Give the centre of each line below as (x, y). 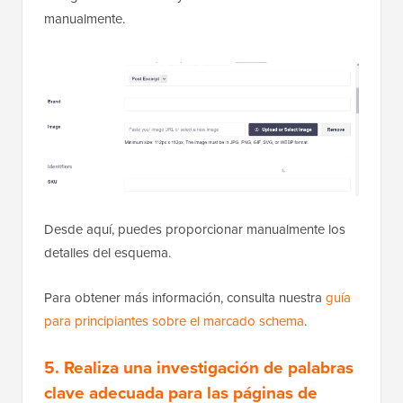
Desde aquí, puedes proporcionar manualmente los (195, 228)
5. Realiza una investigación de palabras (199, 367)
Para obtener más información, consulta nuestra (185, 297)
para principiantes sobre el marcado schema (174, 320)
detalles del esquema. (107, 252)
